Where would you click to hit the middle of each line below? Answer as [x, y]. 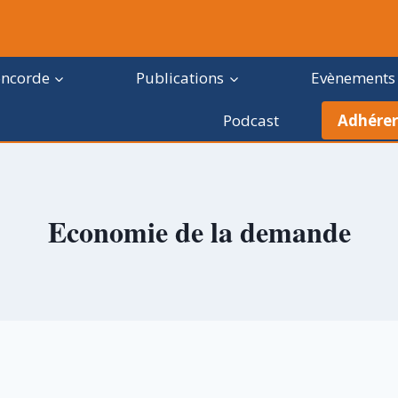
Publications [180, 78]
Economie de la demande [199, 231]
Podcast [251, 120]
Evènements [353, 78]
